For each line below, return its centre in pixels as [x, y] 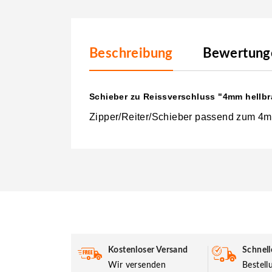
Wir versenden [137, 265]
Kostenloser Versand [148, 250]
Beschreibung [131, 53]
